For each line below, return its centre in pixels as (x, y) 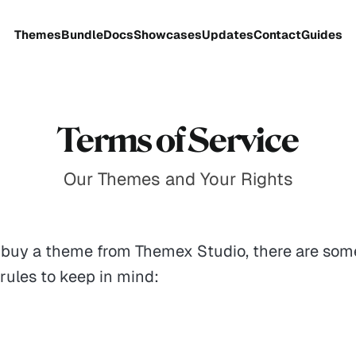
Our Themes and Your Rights (178, 179)
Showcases (167, 35)
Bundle (82, 35)
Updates (227, 35)
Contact (277, 35)
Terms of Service (178, 141)
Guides (321, 35)
